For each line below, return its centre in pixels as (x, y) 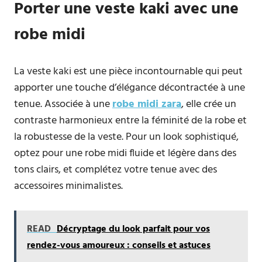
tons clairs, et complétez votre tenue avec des (116, 170)
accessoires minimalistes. (68, 186)
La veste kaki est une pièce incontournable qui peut (128, 72)
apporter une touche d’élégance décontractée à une (130, 88)
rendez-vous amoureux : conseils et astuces (119, 246)
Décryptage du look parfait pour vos (133, 229)
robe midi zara (147, 104)
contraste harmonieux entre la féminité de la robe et (130, 121)
